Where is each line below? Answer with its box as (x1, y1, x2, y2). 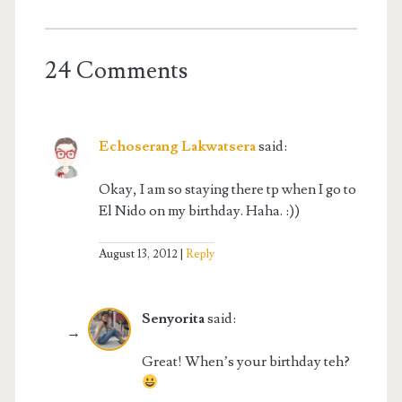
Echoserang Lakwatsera (98, 136, 256, 155)
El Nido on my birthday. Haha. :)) (98, 201, 300, 220)
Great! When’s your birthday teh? (141, 352, 350, 371)
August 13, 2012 (98, 246, 178, 261)
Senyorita (141, 309, 205, 328)
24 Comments (44, 55, 188, 86)
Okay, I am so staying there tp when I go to (98, 179, 356, 198)
